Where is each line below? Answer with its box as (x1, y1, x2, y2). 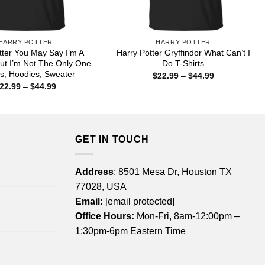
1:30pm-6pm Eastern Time (75, 225, 186, 236)
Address (75, 166, 114, 177)
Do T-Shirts (162, 59, 205, 69)
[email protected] (105, 196, 174, 206)
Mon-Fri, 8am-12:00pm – (134, 211, 240, 221)
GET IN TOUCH (75, 134, 149, 145)
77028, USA (75, 181, 127, 192)
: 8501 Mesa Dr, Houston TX (114, 166, 232, 177)
